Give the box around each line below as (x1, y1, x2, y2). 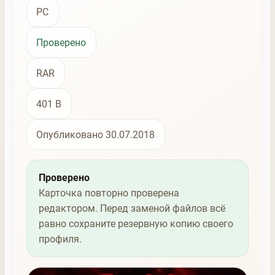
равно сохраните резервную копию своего (38, 218, 233, 230)
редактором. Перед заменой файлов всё (38, 203, 225, 215)
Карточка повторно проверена (38, 187, 179, 199)
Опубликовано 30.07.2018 (36, 128, 155, 141)
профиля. (38, 233, 82, 246)
